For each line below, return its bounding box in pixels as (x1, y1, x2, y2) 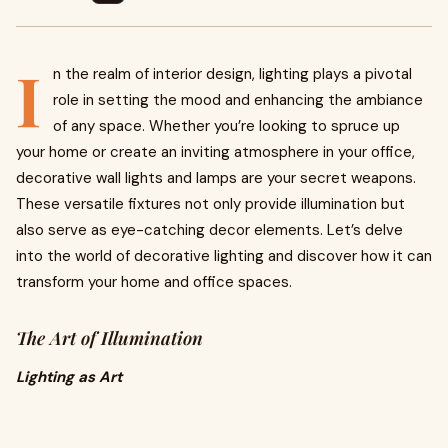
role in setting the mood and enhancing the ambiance (53, 90, 423, 110)
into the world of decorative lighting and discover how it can (16, 246, 432, 266)
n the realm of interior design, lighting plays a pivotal (53, 64, 412, 84)
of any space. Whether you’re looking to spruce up (53, 116, 400, 136)
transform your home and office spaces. (16, 272, 292, 292)
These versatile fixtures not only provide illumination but (16, 194, 405, 214)
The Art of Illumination (16, 326, 203, 350)
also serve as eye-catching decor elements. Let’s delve (16, 220, 403, 240)
